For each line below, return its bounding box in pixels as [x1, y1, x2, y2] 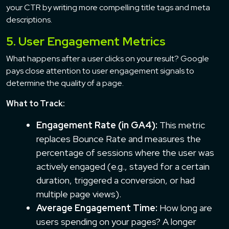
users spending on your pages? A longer [36, 215, 196, 227]
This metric [157, 119, 205, 131]
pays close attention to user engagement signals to [6, 65, 194, 76]
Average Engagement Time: [36, 201, 157, 214]
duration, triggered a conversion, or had [36, 174, 195, 186]
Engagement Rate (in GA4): [36, 119, 157, 131]
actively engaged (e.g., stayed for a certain [36, 160, 210, 172]
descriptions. [6, 14, 52, 25]
